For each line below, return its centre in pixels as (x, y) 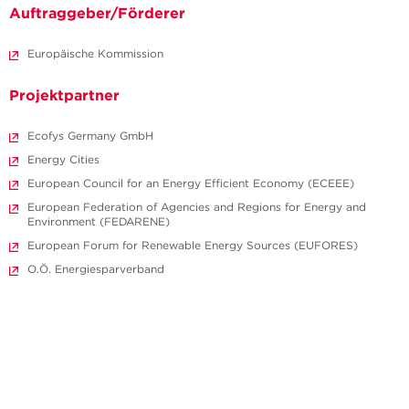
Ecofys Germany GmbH (90, 136)
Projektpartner (64, 95)
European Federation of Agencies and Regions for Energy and (197, 207)
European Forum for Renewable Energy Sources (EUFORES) (193, 246)
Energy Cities (63, 160)
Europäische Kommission (95, 54)
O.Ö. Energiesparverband (96, 269)
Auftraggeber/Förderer (97, 13)
